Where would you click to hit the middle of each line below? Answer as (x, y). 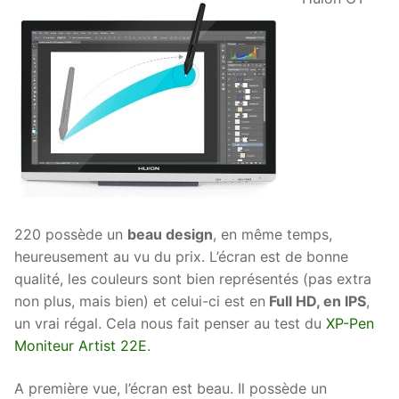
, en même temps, (273, 235)
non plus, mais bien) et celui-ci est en (140, 301)
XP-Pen (350, 324)
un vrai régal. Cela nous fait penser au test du (170, 324)
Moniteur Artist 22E (81, 346)
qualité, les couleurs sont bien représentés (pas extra (193, 279)
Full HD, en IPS (316, 301)
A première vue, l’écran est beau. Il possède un (171, 388)
